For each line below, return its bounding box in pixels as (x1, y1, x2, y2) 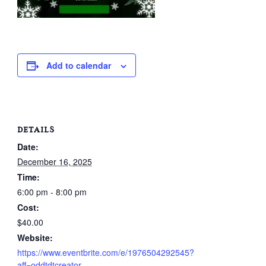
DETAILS (17, 125, 55, 135)
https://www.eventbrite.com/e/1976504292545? (17, 246, 194, 258)
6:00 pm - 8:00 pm (17, 186, 87, 198)
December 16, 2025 (17, 156, 92, 167)
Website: (17, 232, 53, 243)
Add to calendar (46, 59, 111, 71)
